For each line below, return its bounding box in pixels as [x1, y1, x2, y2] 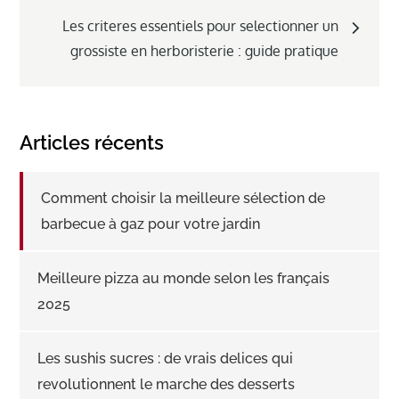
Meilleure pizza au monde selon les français [37, 269, 330, 287]
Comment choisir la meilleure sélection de [41, 189, 326, 207]
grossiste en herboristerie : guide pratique [69, 41, 338, 60]
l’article [19, 4, 139, 49]
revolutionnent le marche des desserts [37, 375, 296, 393]
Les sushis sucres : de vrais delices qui [37, 349, 294, 367]
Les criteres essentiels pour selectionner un [61, 16, 338, 35]
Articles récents [20, 130, 165, 154]
